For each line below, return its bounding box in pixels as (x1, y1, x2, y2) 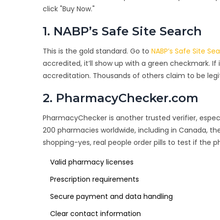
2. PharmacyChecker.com (43, 91, 198, 106)
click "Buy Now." (43, 4, 95, 14)
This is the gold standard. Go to (43, 46, 151, 56)
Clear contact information (50, 209, 141, 219)
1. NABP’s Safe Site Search (43, 24, 202, 39)
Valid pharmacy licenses (50, 157, 134, 167)
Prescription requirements (50, 174, 139, 185)
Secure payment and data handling (50, 192, 173, 202)
